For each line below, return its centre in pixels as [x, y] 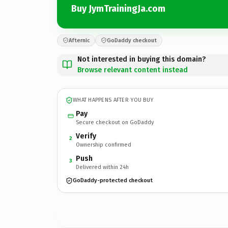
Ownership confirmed [104, 145]
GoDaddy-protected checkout [113, 180]
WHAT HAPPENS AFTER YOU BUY [113, 100]
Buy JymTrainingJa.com [118, 9]
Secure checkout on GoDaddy [115, 122]
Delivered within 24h [102, 167]
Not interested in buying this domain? [141, 59]
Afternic [79, 40]
